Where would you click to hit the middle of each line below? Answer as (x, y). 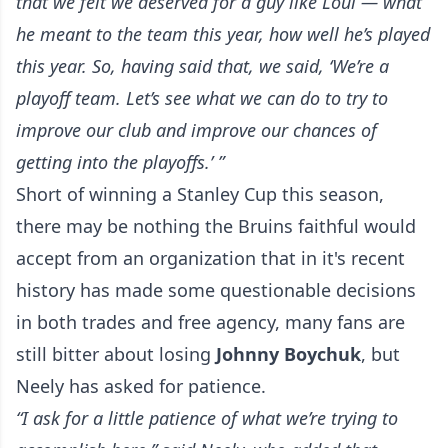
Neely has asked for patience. (141, 386)
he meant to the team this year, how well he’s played (223, 34)
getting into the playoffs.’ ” (120, 162)
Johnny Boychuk (288, 354)
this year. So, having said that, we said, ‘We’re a (202, 66)
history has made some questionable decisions (216, 290)
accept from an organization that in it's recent (210, 258)
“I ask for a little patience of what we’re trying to (207, 418)
